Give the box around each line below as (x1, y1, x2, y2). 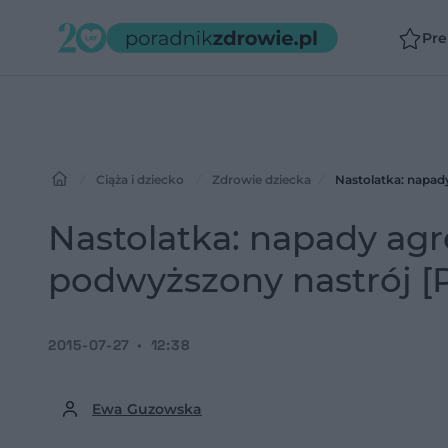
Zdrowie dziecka (212, 172, 311, 187)
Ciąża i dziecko (96, 172, 184, 187)
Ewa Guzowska (92, 400, 202, 418)
